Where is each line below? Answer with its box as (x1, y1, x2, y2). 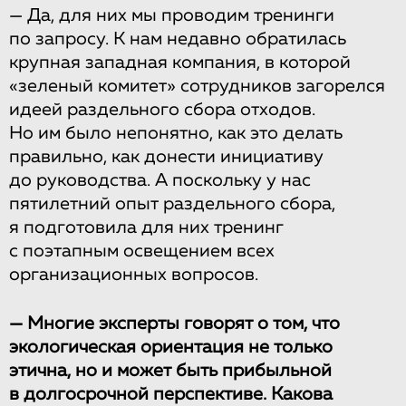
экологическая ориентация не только (9, 337, 333, 356)
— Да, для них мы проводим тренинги (9, 5, 334, 24)
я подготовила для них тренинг (9, 217, 284, 237)
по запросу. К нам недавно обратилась (9, 29, 346, 48)
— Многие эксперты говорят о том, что (9, 314, 340, 333)
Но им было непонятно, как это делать (9, 123, 343, 142)
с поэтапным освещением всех (9, 241, 275, 260)
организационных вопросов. (9, 265, 258, 284)
